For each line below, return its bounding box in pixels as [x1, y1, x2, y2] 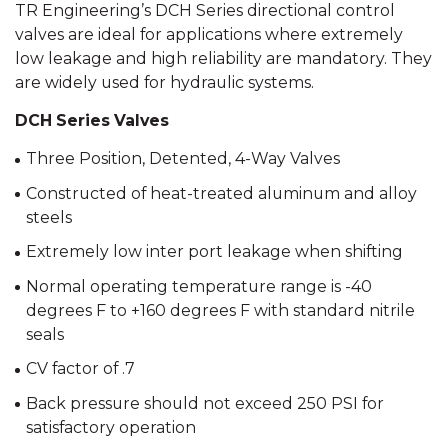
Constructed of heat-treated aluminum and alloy [25, 183, 417, 203]
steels [25, 207, 72, 227]
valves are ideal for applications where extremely [15, 24, 403, 44]
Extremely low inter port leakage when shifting [25, 242, 403, 262]
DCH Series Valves [15, 110, 169, 130]
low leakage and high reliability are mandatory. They [15, 48, 432, 68]
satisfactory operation [25, 417, 196, 437]
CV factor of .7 [25, 359, 135, 379]
